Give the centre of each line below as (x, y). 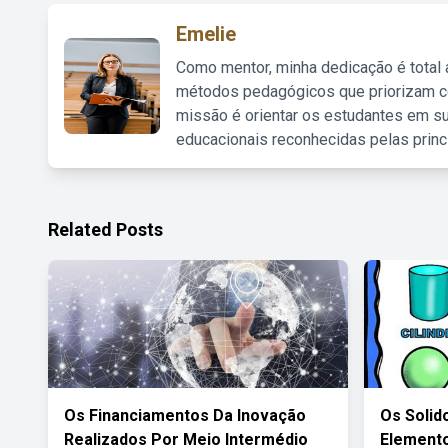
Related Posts (105, 229)
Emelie (206, 34)
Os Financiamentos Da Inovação (185, 415)
